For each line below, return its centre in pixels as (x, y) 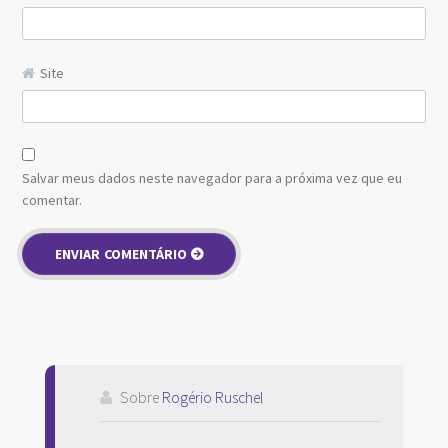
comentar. (52, 200)
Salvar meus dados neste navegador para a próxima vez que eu (212, 178)
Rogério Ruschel (212, 398)
